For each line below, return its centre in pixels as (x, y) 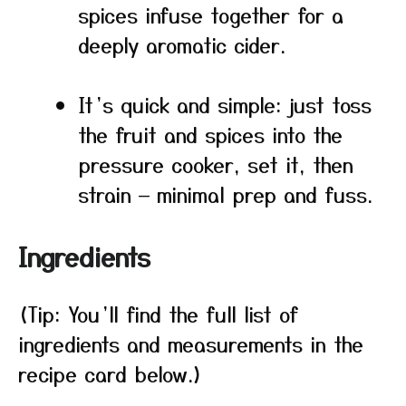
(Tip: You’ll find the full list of (158, 314)
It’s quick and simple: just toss (225, 104)
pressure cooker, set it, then (216, 164)
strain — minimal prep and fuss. (225, 194)
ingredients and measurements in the (191, 343)
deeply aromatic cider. (182, 44)
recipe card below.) (111, 373)
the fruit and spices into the (210, 134)
